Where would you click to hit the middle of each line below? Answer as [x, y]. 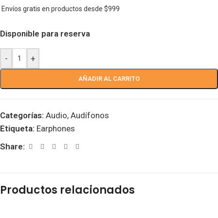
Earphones [56, 128]
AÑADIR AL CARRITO [109, 79]
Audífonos [90, 115]
